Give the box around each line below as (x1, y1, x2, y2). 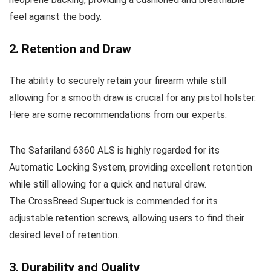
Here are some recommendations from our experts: (9, 108, 227, 120)
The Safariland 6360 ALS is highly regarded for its (9, 144, 220, 156)
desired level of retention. (9, 229, 119, 241)
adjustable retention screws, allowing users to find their (9, 212, 244, 224)
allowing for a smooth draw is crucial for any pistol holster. (9, 91, 256, 103)
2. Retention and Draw (9, 41, 131, 56)
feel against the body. (9, 10, 102, 22)
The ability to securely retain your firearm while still (9, 74, 226, 87)
